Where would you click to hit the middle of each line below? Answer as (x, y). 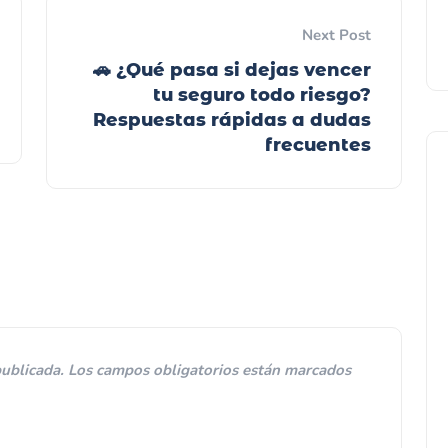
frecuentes (318, 144)
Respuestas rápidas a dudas (232, 119)
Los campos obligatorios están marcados (209, 369)
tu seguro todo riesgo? (262, 94)
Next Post (336, 34)
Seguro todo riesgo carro (268, 281)
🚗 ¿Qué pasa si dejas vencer (232, 69)
